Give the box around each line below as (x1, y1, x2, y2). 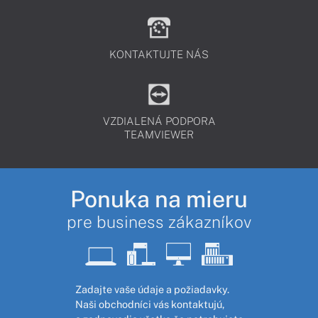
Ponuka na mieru (70, 185, 248, 212)
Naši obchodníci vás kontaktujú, (75, 298, 224, 311)
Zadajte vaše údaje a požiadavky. (75, 283, 229, 296)
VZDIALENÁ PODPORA (102, 115, 216, 127)
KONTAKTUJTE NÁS (109, 48, 209, 60)
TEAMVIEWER (124, 128, 194, 141)
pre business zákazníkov (67, 212, 251, 231)
